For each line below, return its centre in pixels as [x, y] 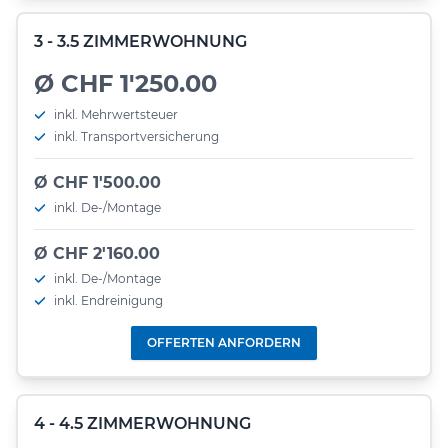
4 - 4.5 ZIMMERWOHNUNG [142, 423]
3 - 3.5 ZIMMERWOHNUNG [140, 41]
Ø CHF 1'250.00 [125, 83]
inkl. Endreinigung [108, 300]
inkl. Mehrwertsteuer [116, 114]
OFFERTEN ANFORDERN [224, 342]
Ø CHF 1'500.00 [97, 182]
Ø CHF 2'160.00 [97, 253]
